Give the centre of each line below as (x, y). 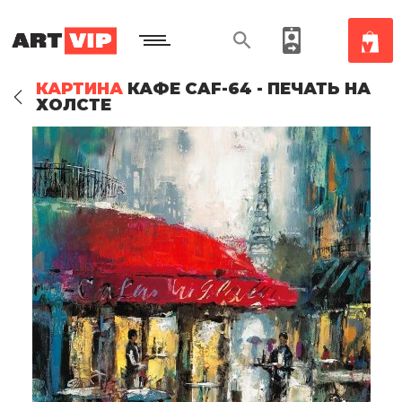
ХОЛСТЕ (74, 105)
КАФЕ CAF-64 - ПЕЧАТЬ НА (247, 89)
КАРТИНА (79, 89)
